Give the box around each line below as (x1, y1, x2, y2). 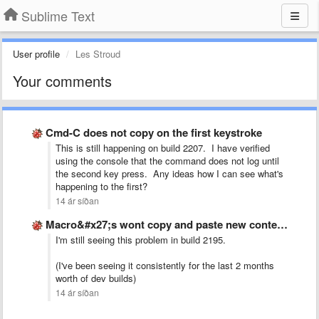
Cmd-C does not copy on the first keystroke (46, 125, 262, 140)
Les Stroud (75, 47, 120, 61)
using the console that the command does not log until (56, 154, 279, 167)
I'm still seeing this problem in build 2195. (56, 233, 226, 246)
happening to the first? (56, 179, 147, 193)
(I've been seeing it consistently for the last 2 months (56, 258, 274, 272)
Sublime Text (21, 6, 95, 25)
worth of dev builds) (56, 271, 136, 285)
